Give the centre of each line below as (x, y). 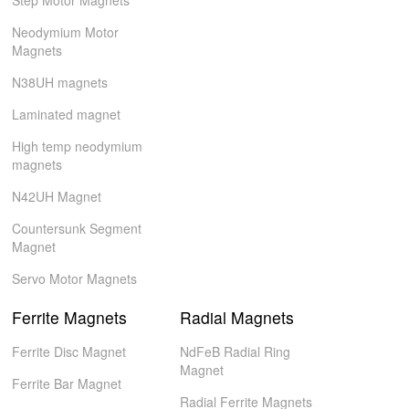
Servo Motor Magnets (75, 278)
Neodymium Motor (66, 32)
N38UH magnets (60, 82)
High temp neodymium (78, 146)
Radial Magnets (236, 317)
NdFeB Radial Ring (235, 351)
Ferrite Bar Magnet (67, 383)
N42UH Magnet (57, 196)
